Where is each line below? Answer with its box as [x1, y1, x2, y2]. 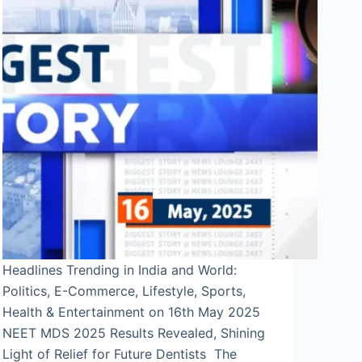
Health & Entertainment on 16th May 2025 [2, 303, 260, 320]
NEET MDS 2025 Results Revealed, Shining [2, 324, 265, 341]
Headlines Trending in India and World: [2, 261, 237, 278]
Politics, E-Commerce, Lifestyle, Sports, [2, 282, 246, 299]
